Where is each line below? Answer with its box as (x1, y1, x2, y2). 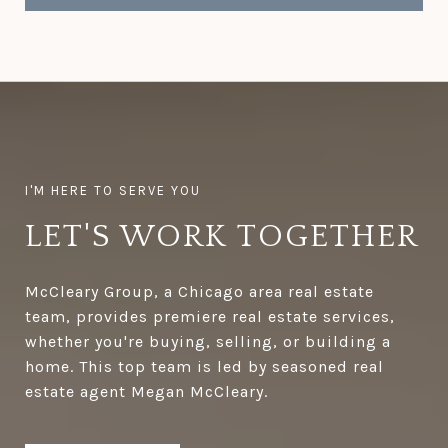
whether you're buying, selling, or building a (25, 331, 391, 351)
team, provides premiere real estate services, (25, 306, 395, 326)
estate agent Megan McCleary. (25, 381, 268, 401)
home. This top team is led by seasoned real (25, 356, 384, 376)
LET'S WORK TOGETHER (25, 218, 419, 254)
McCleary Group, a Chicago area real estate (25, 281, 374, 301)
